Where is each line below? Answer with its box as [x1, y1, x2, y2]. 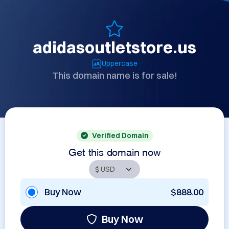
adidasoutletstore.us [33, 37, 196, 57]
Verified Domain [91, 131, 149, 140]
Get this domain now [68, 148, 161, 153]
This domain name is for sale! [52, 70, 177, 81]
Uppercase [102, 59, 138, 68]
